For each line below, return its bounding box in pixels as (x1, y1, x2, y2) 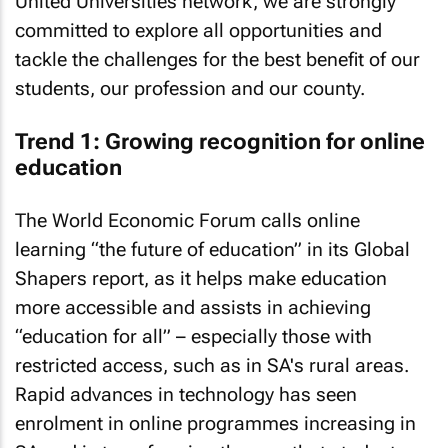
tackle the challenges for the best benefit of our (15, 48, 420, 71)
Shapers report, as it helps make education (15, 267, 387, 290)
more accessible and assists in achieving (15, 296, 371, 319)
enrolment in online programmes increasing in (15, 412, 416, 435)
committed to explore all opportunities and (15, 19, 382, 42)
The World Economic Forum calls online (15, 209, 360, 232)
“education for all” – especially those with (15, 325, 372, 348)
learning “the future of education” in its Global (15, 238, 410, 261)
